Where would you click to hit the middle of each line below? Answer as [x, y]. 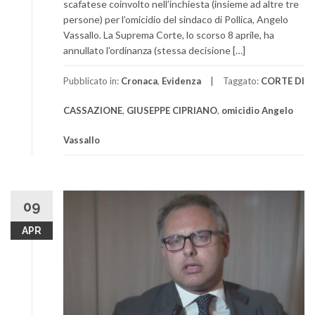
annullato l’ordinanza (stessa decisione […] [154, 51]
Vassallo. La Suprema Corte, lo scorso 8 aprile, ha [169, 35]
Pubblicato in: [92, 81]
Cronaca [139, 81]
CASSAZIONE [93, 111]
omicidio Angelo [257, 111]
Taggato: [242, 81]
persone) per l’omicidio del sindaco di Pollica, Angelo [176, 20]
